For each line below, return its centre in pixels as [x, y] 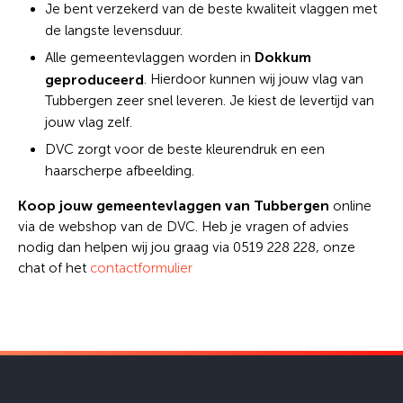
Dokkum [283, 57]
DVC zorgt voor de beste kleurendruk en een [185, 149]
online [352, 206]
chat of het [54, 268]
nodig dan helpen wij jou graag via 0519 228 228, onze [187, 247]
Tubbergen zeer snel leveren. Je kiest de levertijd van [210, 100]
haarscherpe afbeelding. [120, 170]
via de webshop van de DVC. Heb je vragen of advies [184, 226]
